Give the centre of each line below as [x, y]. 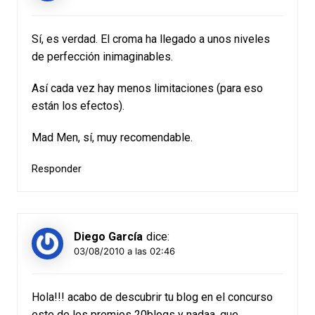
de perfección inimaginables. [102, 57]
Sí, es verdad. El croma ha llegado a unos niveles [150, 39]
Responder [56, 169]
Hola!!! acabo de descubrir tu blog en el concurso [152, 297]
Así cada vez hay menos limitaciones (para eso [147, 88]
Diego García [108, 237]
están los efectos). [78, 106]
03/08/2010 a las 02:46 [124, 251]
